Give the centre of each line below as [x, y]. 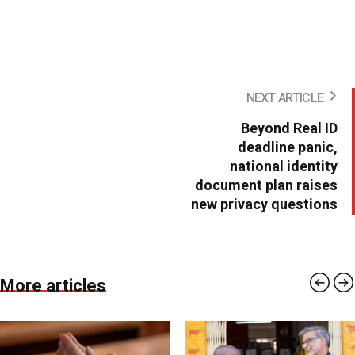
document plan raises [266, 186]
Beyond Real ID [289, 129]
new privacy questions [264, 205]
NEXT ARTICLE [284, 99]
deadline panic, [288, 148]
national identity [284, 167]
